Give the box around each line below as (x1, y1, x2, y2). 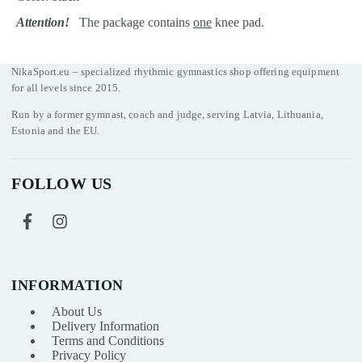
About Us (52, 305, 102, 319)
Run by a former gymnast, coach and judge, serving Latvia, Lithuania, (11, 107, 323, 120)
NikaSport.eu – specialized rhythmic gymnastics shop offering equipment (11, 65, 340, 78)
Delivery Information (52, 319, 159, 334)
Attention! (16, 15, 69, 29)
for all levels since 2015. (11, 81, 121, 94)
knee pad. (212, 15, 264, 29)
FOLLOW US (11, 174, 112, 192)
